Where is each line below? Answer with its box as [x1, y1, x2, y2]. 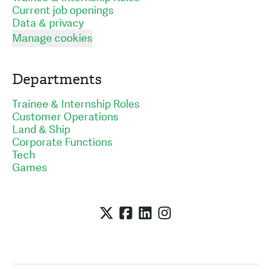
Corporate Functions [12, 135, 113, 150]
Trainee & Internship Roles [12, 97, 140, 112]
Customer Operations [12, 109, 119, 125]
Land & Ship [12, 122, 70, 137]
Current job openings [12, 3, 114, 18]
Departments [12, 70, 102, 90]
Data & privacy [12, 16, 84, 31]
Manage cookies [12, 31, 93, 46]
